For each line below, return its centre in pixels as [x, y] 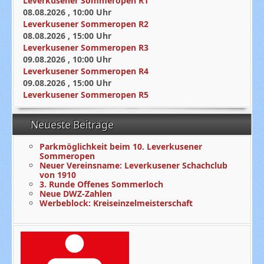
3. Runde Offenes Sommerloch [102, 184]
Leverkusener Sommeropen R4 [86, 71]
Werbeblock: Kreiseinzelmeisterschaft [116, 203]
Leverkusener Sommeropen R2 [86, 24]
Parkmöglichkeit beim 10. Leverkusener [121, 146]
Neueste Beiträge [73, 124]
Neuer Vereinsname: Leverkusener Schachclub [134, 165]
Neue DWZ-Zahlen [76, 193]
